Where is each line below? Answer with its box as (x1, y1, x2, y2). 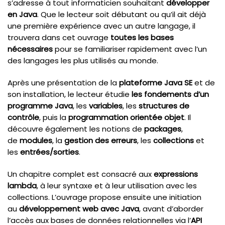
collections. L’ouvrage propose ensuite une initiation (8, 192, 201, 203)
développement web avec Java (19, 203, 139, 214)
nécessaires (8, 43, 55, 54)
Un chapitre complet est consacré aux (8, 169, 154, 180)
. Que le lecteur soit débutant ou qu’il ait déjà (37, 9, 206, 20)
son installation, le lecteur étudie (8, 88, 132, 99)
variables (89, 100, 123, 111)
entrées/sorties (20, 146, 79, 157)
